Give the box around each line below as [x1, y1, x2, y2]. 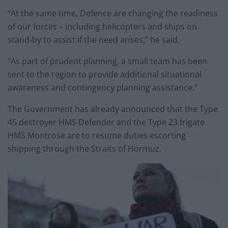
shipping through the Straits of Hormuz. [8, 143, 161, 155]
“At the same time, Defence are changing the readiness [8, 8, 218, 19]
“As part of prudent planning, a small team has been [8, 55, 207, 67]
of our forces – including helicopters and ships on [8, 21, 197, 33]
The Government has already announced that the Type [8, 103, 218, 115]
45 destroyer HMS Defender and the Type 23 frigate [8, 117, 205, 128]
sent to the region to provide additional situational [8, 69, 202, 80]
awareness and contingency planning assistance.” [8, 82, 197, 94]
